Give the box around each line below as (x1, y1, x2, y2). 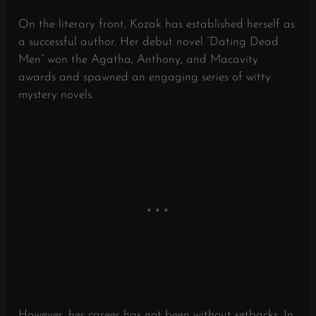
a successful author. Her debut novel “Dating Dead (18, 35, 279, 48)
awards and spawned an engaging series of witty (18, 71, 272, 83)
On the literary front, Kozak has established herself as (18, 18, 296, 30)
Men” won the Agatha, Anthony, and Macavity (18, 53, 259, 66)
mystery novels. (18, 88, 95, 101)
